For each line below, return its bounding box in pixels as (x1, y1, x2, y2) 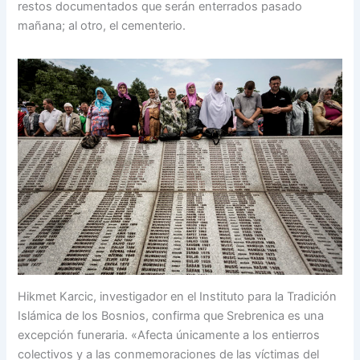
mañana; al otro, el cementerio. (18, 18, 186, 34)
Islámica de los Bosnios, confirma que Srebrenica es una (18, 308, 325, 323)
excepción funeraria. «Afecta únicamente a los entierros (18, 327, 321, 342)
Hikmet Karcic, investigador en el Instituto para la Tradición (18, 288, 337, 304)
